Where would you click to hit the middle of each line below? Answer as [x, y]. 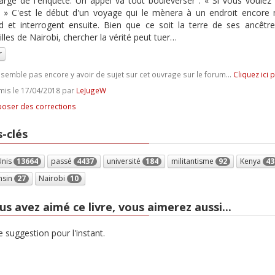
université [124, 161]
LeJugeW [91, 90]
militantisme [193, 161]
